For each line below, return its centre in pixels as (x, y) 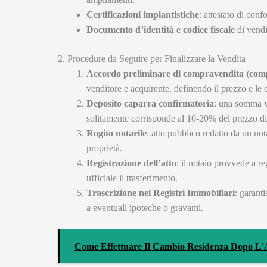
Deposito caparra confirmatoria (150, 104)
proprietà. (104, 148)
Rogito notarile (117, 133)
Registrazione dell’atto (131, 163)
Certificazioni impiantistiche (143, 15)
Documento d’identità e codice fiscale (161, 30)
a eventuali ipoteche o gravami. (145, 208)
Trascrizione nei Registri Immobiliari (161, 193)
